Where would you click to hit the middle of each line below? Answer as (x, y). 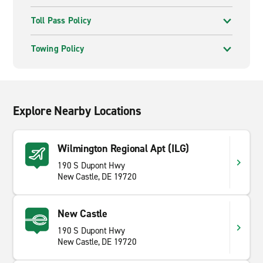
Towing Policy (58, 49)
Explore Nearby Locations (77, 111)
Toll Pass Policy (61, 21)
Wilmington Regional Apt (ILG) (124, 149)
